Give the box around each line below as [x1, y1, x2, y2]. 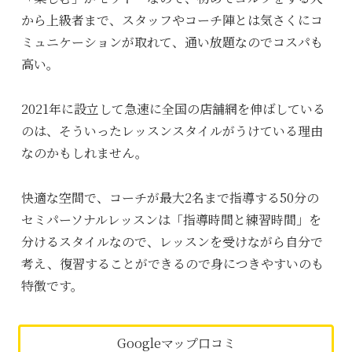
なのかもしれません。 [20, 143, 148, 162]
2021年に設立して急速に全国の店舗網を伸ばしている [20, 99, 325, 118]
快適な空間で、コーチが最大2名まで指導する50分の [20, 188, 319, 207]
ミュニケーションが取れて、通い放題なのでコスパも [20, 32, 323, 51]
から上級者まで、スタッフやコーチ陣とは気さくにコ [20, 10, 323, 29]
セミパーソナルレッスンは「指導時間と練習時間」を [20, 210, 321, 229]
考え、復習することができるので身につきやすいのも [20, 254, 324, 273]
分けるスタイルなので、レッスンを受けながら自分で [20, 232, 323, 251]
